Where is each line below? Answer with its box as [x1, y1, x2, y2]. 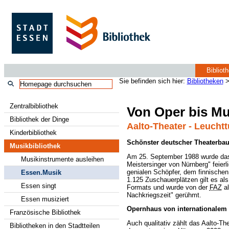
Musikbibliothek [9, 142, 60, 150]
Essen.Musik [21, 169, 62, 176]
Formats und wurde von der [126, 183, 210, 191]
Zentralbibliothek [9, 102, 58, 110]
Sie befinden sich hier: [119, 77, 187, 85]
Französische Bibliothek [9, 209, 81, 216]
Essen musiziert [21, 195, 70, 203]
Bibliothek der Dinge [9, 116, 69, 123]
